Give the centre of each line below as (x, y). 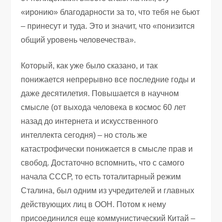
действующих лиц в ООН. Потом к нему (94, 204)
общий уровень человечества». (79, 40)
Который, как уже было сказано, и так (89, 65)
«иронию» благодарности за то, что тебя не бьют (111, 12)
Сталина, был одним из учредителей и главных (108, 190)
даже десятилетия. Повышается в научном (100, 93)
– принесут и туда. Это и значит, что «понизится (108, 26)
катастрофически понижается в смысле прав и (107, 149)
